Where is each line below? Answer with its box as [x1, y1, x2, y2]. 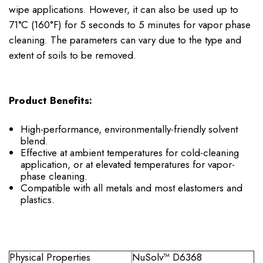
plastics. [20, 192, 55, 207]
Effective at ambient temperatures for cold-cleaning [20, 145, 239, 160]
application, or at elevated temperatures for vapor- [20, 157, 235, 171]
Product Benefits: [9, 93, 92, 108]
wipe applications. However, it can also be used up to [9, 2, 238, 16]
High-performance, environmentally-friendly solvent [20, 122, 238, 136]
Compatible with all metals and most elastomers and [20, 180, 242, 195]
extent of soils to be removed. [9, 48, 136, 62]
